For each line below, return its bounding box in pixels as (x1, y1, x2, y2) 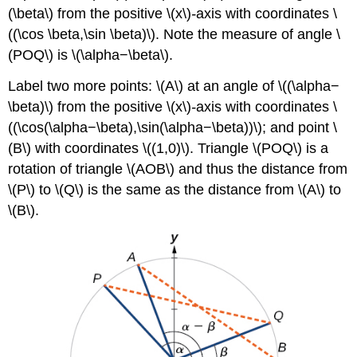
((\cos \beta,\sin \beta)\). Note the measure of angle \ (8, 25, 341, 42)
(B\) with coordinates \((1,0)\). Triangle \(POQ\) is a (8, 139, 329, 156)
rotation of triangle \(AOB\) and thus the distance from (8, 160, 348, 177)
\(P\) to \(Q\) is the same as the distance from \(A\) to (8, 181, 342, 198)
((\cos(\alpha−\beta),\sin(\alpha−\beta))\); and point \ (8, 119, 338, 135)
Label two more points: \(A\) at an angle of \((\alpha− (8, 77, 340, 94)
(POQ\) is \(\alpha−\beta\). (8, 46, 174, 63)
